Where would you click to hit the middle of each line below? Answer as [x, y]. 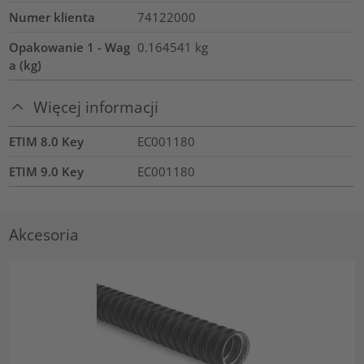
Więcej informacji [96, 107]
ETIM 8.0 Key [47, 141]
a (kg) [26, 65]
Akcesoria [44, 235]
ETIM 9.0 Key [47, 171]
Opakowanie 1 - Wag [70, 48]
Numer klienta [52, 17]
